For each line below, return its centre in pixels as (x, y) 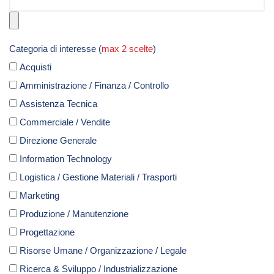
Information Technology (66, 159)
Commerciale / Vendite (65, 122)
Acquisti (35, 67)
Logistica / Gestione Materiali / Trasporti (98, 177)
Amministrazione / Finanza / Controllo (94, 86)
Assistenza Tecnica (58, 104)
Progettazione (47, 232)
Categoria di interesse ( (55, 49)
